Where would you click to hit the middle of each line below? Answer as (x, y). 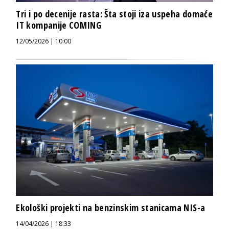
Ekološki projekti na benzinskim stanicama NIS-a (111, 208)
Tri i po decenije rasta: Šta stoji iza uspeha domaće (114, 14)
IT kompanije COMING (59, 25)
